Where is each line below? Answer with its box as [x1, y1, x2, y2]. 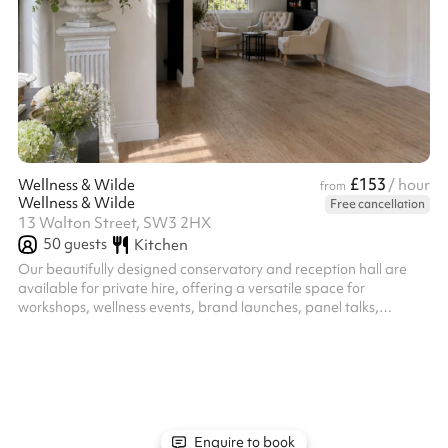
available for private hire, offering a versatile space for [18, 279, 365, 297]
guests [61, 234, 107, 254]
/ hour [388, 175, 430, 195]
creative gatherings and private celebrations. [18, 317, 307, 335]
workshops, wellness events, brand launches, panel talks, [18, 298, 379, 316]
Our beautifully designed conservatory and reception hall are [18, 260, 407, 278]
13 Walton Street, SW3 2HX [18, 213, 211, 233]
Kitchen [133, 234, 188, 255]
